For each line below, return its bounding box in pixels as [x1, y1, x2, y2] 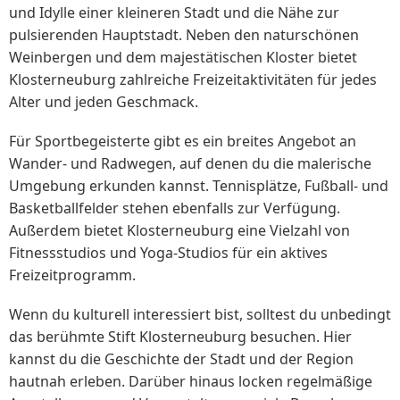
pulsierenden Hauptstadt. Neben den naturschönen [9, 25, 359, 46]
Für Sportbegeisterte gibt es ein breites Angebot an [9, 131, 356, 152]
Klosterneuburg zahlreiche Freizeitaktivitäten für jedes [9, 70, 377, 90]
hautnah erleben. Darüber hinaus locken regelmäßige [9, 371, 372, 392]
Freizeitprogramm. [9, 265, 136, 286]
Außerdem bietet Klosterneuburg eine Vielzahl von [9, 221, 350, 241]
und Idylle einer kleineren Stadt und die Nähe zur [9, 3, 339, 23]
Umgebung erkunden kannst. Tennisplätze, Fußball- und [9, 176, 388, 196]
